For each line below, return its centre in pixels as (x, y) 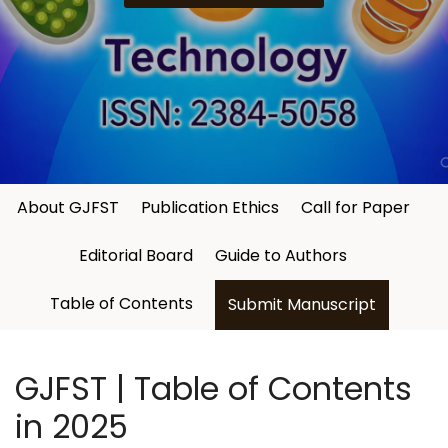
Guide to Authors (281, 255)
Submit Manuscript (301, 304)
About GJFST (67, 207)
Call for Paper (355, 207)
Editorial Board (136, 255)
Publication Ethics (209, 207)
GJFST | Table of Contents (213, 388)
